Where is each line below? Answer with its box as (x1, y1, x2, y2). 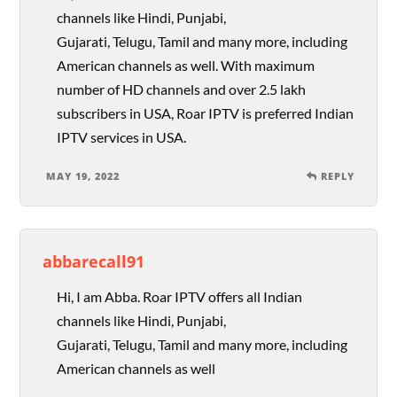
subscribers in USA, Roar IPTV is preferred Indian (57, 105, 354, 122)
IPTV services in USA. (57, 128, 187, 146)
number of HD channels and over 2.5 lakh (57, 81, 307, 98)
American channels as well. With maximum (57, 57, 315, 74)
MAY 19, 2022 (46, 169, 121, 183)
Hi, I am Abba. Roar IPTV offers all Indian (57, 288, 303, 306)
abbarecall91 (43, 250, 145, 273)
